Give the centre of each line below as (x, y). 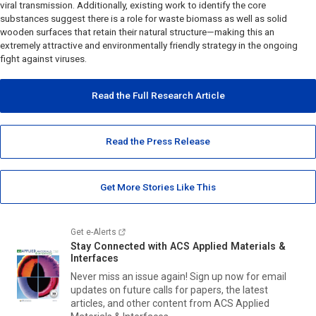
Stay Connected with (120, 247)
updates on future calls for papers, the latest (169, 290)
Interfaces (95, 259)
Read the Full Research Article (158, 96)
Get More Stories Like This (158, 187)
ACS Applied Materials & (228, 247)
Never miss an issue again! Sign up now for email (178, 277)
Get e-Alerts (93, 232)
